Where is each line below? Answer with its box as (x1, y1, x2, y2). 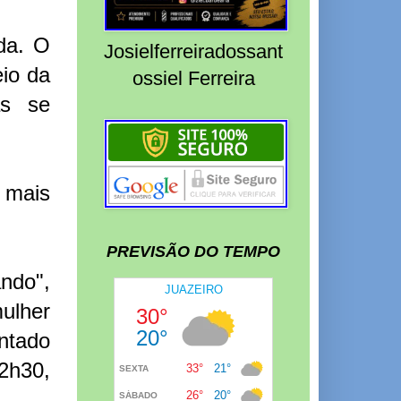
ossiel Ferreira (132, 67, 255, 90)
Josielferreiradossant (104, 40, 283, 64)
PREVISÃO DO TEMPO (107, 242, 280, 260)
